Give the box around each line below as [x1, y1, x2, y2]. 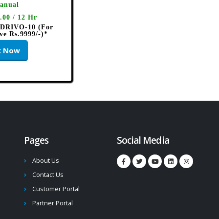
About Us [32, 156, 59, 165]
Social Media [117, 134, 169, 147]
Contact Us [32, 171, 64, 179]
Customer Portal [32, 185, 80, 194]
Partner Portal [32, 199, 73, 208]
